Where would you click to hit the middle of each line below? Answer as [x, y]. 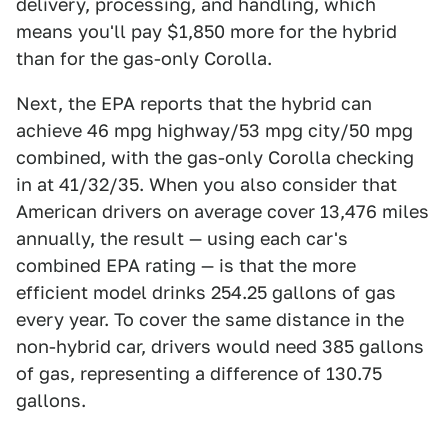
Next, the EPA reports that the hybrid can [194, 103]
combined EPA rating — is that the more [186, 265]
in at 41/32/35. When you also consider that [206, 184]
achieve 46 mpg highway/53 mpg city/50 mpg [214, 130]
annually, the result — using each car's [182, 238]
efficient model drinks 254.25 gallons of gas [206, 292]
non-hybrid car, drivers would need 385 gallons [220, 346]
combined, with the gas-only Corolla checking [215, 157]
